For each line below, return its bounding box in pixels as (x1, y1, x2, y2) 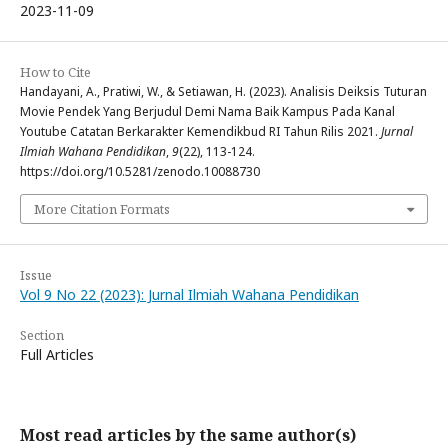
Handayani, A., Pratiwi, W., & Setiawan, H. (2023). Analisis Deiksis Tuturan (20, 82, 427, 100)
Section (20, 325, 64, 344)
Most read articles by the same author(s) (20, 423, 356, 446)
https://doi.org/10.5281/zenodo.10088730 (20, 162, 260, 180)
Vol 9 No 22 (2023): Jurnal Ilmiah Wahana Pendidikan (20, 284, 359, 304)
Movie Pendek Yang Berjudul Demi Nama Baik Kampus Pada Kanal (20, 102, 395, 120)
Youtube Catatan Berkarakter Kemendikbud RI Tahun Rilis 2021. (20, 122, 381, 140)
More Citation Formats (34, 199, 170, 218)
